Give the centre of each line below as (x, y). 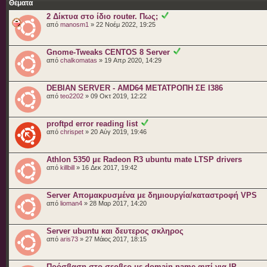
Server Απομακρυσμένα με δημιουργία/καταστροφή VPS (152, 195)
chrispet (72, 131)
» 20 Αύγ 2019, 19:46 (115, 131)
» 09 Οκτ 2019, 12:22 (115, 96)
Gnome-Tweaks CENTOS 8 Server (108, 52)
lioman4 (71, 203)
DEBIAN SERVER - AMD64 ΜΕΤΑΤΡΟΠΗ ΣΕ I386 (135, 88)
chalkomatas (79, 60)
